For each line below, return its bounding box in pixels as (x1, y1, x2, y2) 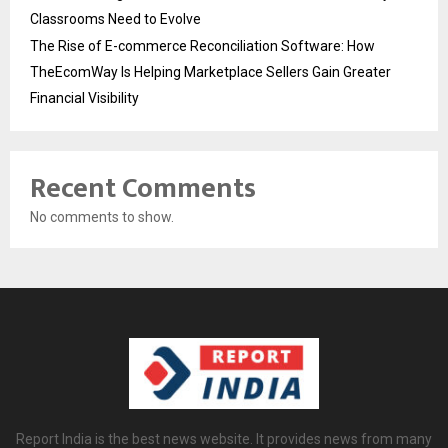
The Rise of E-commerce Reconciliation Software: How (30, 37, 375, 54)
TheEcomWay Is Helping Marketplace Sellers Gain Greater (30, 63, 391, 80)
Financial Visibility (30, 89, 139, 106)
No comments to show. (30, 208, 174, 225)
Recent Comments (30, 164, 256, 212)
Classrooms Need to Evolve (30, 10, 201, 27)
